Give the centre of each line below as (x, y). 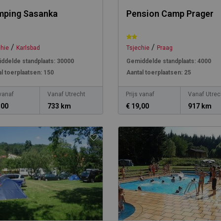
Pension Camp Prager (170, 14)
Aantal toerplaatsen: (154, 73)
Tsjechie (138, 48)
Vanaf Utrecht (67, 94)
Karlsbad (28, 48)
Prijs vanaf (140, 94)
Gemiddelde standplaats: (161, 61)
